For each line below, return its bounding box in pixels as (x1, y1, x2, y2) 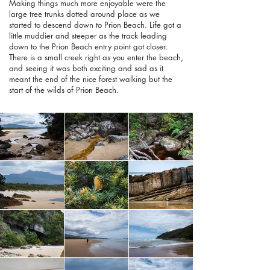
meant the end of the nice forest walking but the (9, 73, 172, 84)
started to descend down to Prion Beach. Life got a (9, 19, 181, 30)
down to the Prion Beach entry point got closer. (9, 40, 168, 52)
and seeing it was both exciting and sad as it (9, 62, 163, 74)
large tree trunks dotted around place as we (9, 8, 160, 19)
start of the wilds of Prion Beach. (9, 84, 121, 95)
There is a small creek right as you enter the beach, (9, 51, 183, 63)
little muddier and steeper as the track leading (9, 30, 167, 41)
